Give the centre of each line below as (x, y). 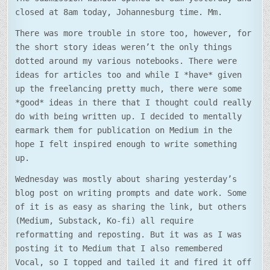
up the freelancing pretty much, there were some (129, 89)
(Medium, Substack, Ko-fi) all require (105, 221)
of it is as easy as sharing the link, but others (131, 207)
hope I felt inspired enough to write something (126, 144)
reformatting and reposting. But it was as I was (129, 235)
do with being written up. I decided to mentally (129, 117)
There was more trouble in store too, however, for (133, 33)
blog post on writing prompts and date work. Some (131, 193)
